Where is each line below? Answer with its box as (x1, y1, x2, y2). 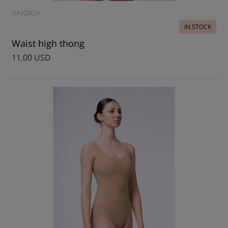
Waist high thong (12, 37, 84, 49)
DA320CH (12, 9, 40, 17)
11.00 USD (12, 52, 51, 63)
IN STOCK (184, 22, 211, 31)
